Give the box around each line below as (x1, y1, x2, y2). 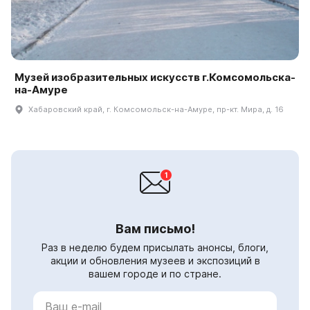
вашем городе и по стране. (89, 268, 221, 280)
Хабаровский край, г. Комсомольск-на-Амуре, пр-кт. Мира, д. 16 (28, 104, 284, 115)
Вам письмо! (115, 221, 195, 237)
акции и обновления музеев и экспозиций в (50, 255, 260, 267)
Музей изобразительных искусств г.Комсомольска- (15, 71, 295, 84)
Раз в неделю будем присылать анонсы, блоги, (42, 241, 268, 254)
